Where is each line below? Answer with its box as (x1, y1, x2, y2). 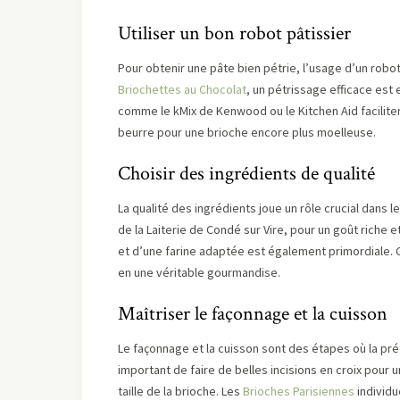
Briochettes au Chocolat (118, 81, 246, 97)
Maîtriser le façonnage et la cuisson (118, 301, 387, 327)
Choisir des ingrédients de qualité (118, 161, 375, 187)
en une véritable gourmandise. (118, 264, 280, 280)
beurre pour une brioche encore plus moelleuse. (118, 124, 376, 140)
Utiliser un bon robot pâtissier (118, 21, 351, 46)
